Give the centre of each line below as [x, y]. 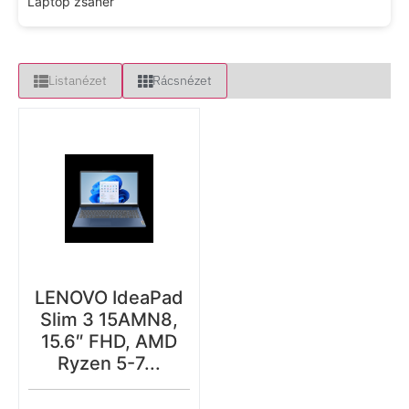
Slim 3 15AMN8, [109, 320]
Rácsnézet [182, 80]
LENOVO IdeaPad [109, 298]
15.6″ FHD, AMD [109, 341]
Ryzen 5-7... [109, 363]
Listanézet [78, 80]
